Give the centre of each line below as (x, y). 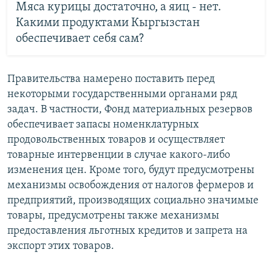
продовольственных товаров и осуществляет (116, 140)
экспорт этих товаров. (61, 246)
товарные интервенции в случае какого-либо (119, 155)
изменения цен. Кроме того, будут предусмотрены (131, 170)
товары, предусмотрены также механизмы (113, 216)
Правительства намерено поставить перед (111, 79)
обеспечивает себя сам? (80, 39)
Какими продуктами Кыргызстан (107, 23)
